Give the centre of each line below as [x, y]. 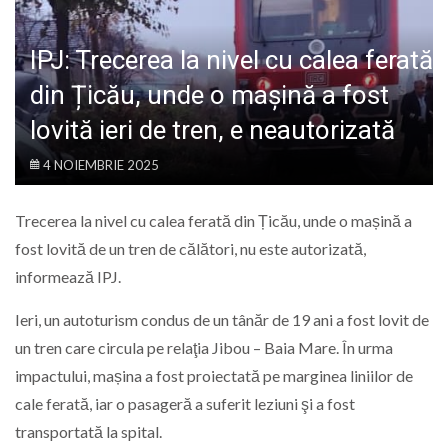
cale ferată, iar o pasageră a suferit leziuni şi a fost [185, 403]
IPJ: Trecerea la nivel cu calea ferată [231, 60]
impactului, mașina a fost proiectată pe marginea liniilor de [214, 375]
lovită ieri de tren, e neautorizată [212, 130]
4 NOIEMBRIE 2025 [101, 165]
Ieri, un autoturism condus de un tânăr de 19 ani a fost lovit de [222, 319]
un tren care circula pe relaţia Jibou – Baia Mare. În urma [204, 347]
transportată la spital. [88, 431]
